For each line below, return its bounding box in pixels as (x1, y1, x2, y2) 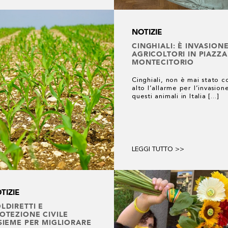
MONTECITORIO (132, 58, 194, 66)
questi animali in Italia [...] (132, 93, 219, 100)
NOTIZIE (132, 27, 162, 37)
